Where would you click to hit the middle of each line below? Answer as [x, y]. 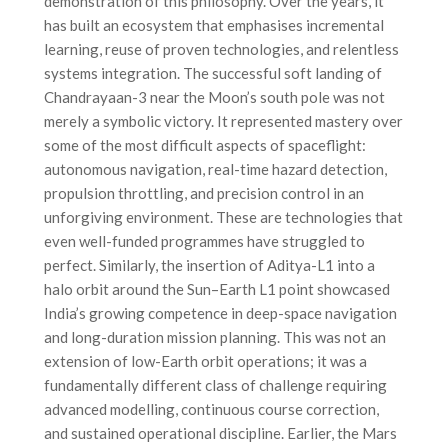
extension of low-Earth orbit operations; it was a [205, 360]
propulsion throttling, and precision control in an [204, 192]
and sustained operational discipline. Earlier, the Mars [220, 432]
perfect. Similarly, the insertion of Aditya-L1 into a [209, 264]
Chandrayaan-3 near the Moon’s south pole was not [214, 96]
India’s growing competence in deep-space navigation [220, 312]
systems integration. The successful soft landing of [213, 72]
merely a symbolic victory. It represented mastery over [223, 120]
